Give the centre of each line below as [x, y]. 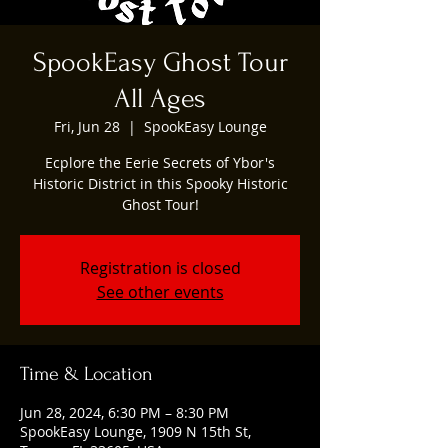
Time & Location [86, 373]
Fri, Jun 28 [86, 126]
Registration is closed [160, 267]
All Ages [160, 98]
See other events [160, 291]
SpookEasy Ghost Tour [160, 62]
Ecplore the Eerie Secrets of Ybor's [160, 162]
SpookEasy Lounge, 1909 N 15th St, [135, 431]
